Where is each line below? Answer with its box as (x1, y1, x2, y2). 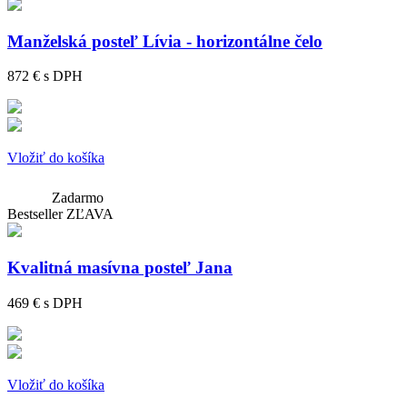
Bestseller (7, 206, 63, 223)
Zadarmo (52, 190, 104, 206)
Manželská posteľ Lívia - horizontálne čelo (7, 31, 323, 51)
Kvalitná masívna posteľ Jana (7, 257, 233, 277)
